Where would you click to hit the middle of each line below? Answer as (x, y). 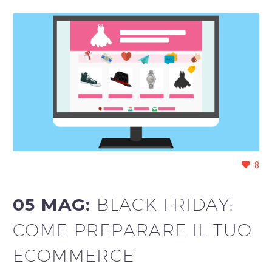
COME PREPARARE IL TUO (133, 229)
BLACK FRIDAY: (165, 204)
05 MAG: (55, 204)
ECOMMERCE (74, 255)
